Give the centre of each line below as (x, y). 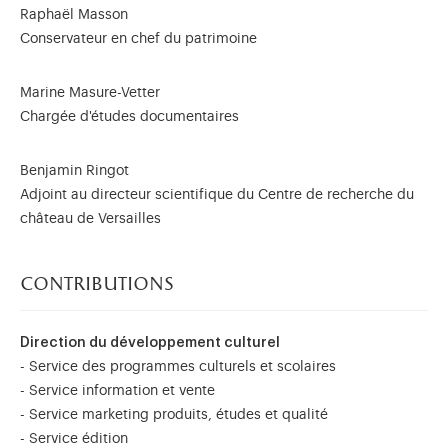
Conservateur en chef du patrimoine (140, 39)
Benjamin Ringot (76, 171)
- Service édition (74, 439)
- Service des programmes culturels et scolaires (178, 367)
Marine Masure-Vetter (90, 93)
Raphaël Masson (76, 15)
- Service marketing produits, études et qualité (174, 415)
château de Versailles (90, 219)
